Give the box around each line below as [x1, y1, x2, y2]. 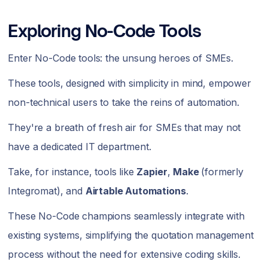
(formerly [201, 166, 243, 178]
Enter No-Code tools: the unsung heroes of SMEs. [8, 52, 236, 65]
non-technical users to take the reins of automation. [8, 96, 242, 109]
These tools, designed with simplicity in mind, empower [8, 77, 251, 90]
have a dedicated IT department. [8, 141, 154, 153]
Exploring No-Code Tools [8, 20, 202, 42]
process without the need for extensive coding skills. [8, 248, 240, 261]
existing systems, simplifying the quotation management [8, 229, 254, 242]
